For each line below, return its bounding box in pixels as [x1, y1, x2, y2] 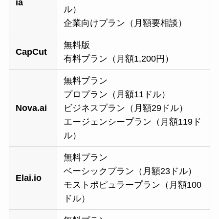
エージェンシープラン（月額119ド [64, 117, 202, 127]
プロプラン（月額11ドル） [64, 89, 171, 100]
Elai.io [16, 173, 42, 183]
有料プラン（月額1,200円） [64, 54, 174, 64]
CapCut [16, 47, 47, 57]
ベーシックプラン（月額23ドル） [64, 166, 197, 176]
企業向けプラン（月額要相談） [64, 18, 187, 28]
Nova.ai [16, 103, 47, 113]
